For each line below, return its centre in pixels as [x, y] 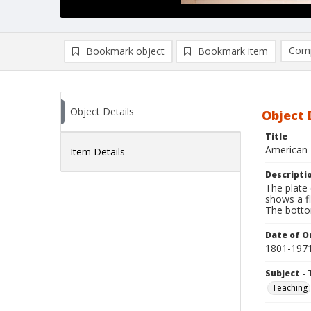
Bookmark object [125, 51]
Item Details [98, 152]
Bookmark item [233, 51]
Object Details [102, 111]
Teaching [290, 288]
